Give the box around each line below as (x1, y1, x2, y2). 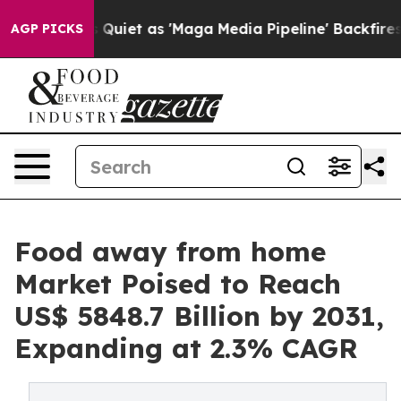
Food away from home (14, 235, 326, 269)
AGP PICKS (11, 21, 83, 37)
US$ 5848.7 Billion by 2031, (14, 299, 384, 333)
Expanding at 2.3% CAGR (14, 331, 358, 365)
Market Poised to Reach (14, 267, 341, 301)
